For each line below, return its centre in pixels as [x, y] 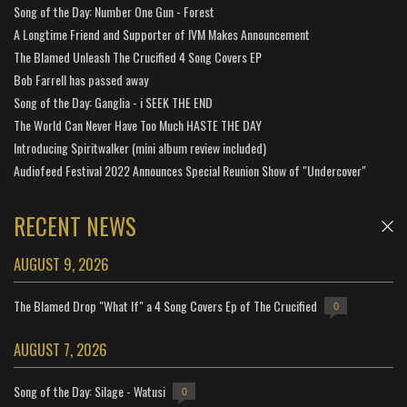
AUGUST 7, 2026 [60, 349]
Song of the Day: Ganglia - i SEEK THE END [113, 102]
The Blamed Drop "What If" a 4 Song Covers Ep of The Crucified [165, 305]
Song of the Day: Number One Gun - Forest [114, 11]
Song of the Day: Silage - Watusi [89, 391]
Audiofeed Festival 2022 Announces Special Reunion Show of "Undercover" [190, 170]
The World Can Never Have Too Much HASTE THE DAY [138, 125]
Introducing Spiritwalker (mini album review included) [140, 148]
